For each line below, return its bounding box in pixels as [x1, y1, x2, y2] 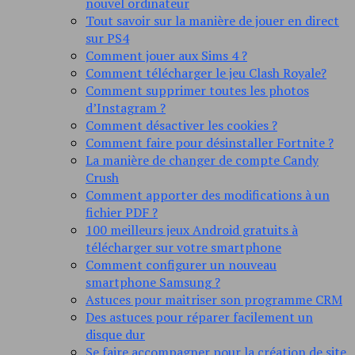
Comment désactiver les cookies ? [86, 116, 277, 135]
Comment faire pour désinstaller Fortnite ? [86, 134, 334, 152]
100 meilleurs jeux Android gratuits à [86, 221, 298, 239]
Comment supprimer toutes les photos [86, 82, 309, 100]
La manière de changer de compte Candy [86, 151, 319, 170]
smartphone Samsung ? [86, 273, 220, 292]
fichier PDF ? [86, 204, 158, 222]
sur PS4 [86, 29, 129, 48]
